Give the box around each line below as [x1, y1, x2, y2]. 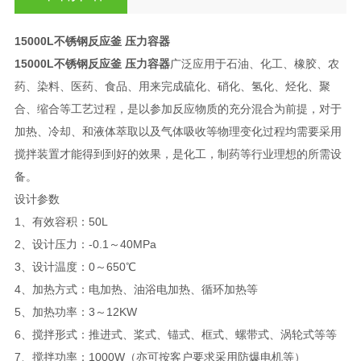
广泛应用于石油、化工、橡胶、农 [169, 56, 339, 70]
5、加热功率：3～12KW [14, 305, 137, 318]
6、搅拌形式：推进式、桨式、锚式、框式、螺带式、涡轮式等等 [14, 327, 337, 341]
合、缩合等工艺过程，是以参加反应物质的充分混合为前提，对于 [14, 102, 342, 115]
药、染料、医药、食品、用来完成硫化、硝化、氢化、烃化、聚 [14, 79, 330, 93]
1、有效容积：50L [14, 214, 108, 228]
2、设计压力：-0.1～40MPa [14, 237, 160, 251]
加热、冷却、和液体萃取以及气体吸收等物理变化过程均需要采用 [14, 124, 342, 138]
